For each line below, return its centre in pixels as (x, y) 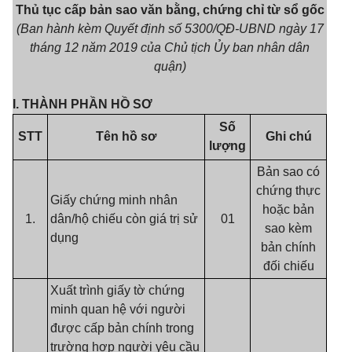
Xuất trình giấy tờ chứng (117, 290)
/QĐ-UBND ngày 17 (268, 29)
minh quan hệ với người (118, 309)
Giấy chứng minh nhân (114, 200)
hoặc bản (288, 209)
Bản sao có (288, 172)
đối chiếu (288, 266)
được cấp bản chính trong (122, 328)
